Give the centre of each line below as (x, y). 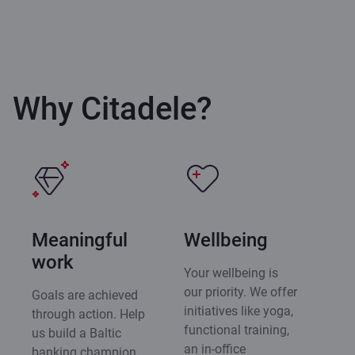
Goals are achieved (85, 295)
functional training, (237, 330)
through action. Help (88, 314)
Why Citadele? (112, 109)
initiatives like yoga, (239, 311)
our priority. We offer (240, 292)
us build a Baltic (76, 333)
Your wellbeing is (231, 273)
